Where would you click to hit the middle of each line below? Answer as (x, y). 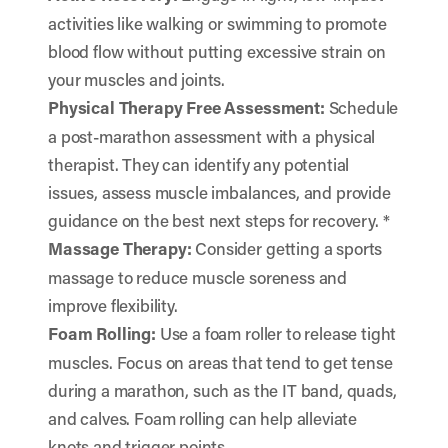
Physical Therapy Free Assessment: (186, 107)
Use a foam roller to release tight (276, 333)
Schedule (361, 107)
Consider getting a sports (287, 248)
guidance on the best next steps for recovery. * (219, 220)
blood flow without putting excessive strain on (217, 51)
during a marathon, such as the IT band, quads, (222, 390)
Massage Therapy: (120, 248)
